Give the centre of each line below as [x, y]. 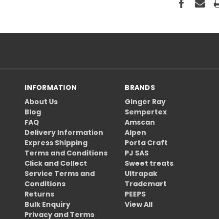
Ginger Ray [145, 101]
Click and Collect [56, 163]
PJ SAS [137, 153]
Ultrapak [141, 173]
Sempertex [146, 112]
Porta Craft [146, 142]
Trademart [146, 184]
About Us [41, 101]
